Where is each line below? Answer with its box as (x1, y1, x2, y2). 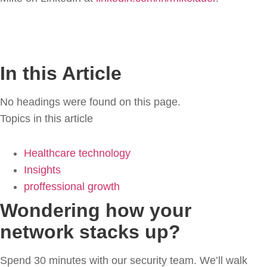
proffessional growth (24, 181, 120, 193)
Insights (24, 164, 61, 176)
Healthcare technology (24, 147, 131, 160)
